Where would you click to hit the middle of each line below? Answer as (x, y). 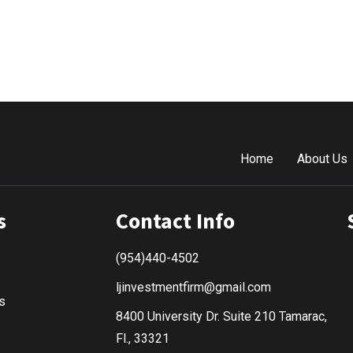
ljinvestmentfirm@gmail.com (193, 288)
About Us (323, 159)
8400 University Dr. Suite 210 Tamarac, (221, 317)
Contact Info (175, 221)
